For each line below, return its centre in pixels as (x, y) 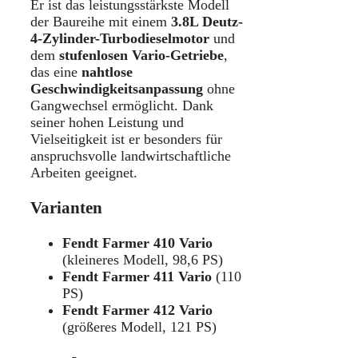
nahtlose (107, 72)
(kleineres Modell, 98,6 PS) (143, 259)
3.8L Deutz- (207, 21)
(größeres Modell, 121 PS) (139, 326)
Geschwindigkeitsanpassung (117, 88)
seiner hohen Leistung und (107, 122)
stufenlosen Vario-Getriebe (141, 55)
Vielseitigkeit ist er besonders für (126, 139)
